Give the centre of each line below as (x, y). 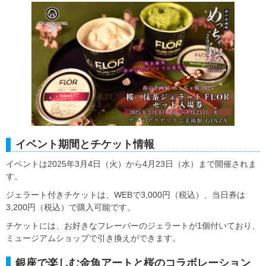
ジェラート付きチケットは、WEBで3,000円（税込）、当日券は (126, 194)
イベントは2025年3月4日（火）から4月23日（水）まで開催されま (131, 164)
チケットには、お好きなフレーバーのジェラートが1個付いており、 (133, 225)
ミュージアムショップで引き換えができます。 (93, 238)
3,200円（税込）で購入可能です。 (71, 207)
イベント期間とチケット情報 (85, 144)
